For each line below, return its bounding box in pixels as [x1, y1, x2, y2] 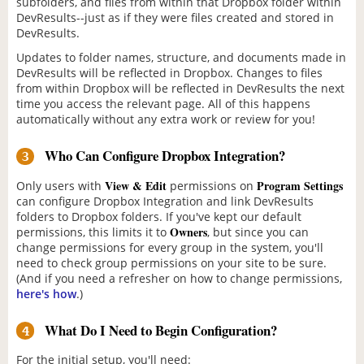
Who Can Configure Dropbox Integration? [41, 145, 285, 167]
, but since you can [207, 223, 309, 240]
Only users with [16, 177, 105, 193]
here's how [16, 285, 76, 301]
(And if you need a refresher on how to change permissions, [16, 270, 342, 286]
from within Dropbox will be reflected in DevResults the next [16, 80, 344, 97]
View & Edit [105, 176, 167, 194]
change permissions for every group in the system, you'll [16, 239, 323, 255]
